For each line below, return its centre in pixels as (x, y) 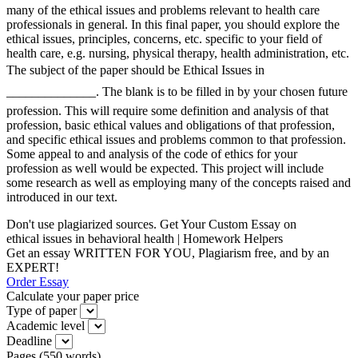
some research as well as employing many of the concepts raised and (179, 182)
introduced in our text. (62, 197)
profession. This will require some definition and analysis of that (167, 110)
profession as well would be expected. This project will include (165, 168)
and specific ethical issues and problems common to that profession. (176, 139)
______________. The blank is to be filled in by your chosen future (177, 91)
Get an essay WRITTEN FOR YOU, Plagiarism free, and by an (168, 253)
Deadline (29, 340)
